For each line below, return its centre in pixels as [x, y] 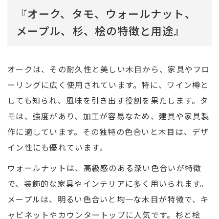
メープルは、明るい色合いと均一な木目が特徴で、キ [108, 199]
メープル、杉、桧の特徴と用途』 [101, 31]
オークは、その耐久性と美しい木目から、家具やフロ [109, 69]
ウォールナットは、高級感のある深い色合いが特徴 [105, 168]
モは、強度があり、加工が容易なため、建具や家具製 [109, 116]
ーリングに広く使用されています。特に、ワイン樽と [108, 85]
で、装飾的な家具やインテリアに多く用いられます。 [108, 184]
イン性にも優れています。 [58, 147]
